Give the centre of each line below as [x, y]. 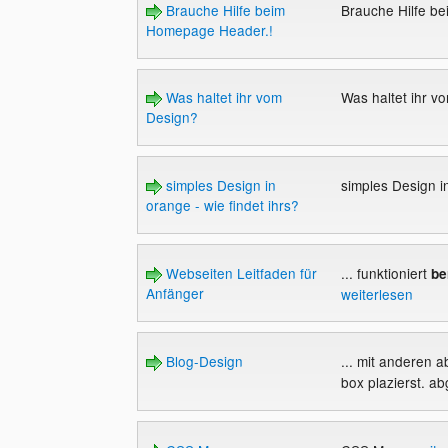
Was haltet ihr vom [221, 97]
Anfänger [174, 292]
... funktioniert [385, 272]
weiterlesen [376, 293]
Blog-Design [202, 361]
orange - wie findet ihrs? [222, 204]
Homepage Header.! [209, 29]
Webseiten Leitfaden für [239, 272]
